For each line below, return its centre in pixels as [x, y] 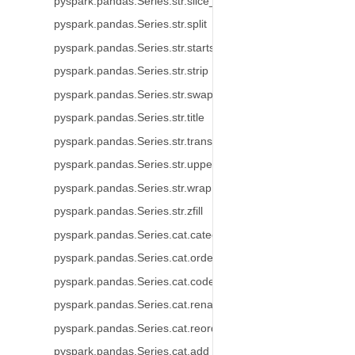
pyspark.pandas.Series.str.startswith [144, 48]
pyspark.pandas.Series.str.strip [131, 71]
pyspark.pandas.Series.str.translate [142, 141]
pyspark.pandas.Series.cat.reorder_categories [170, 328]
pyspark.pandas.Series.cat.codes [137, 281]
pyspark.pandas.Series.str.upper [135, 164]
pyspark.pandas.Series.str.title [129, 118]
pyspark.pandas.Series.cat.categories [148, 235]
